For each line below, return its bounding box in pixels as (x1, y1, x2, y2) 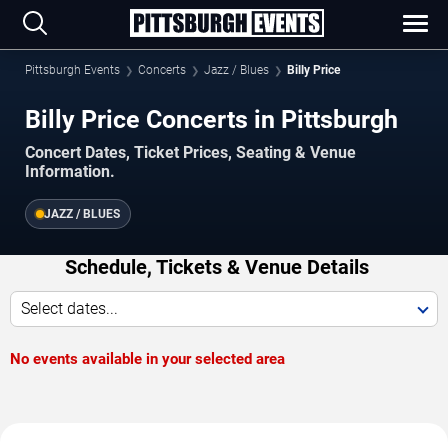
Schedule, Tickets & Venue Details (64, 255, 369, 280)
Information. (25, 162, 115, 182)
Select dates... (21, 299, 118, 319)
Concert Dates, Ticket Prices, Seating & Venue (25, 143, 356, 163)
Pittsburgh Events (25, 63, 120, 77)
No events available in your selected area (10, 350, 285, 369)
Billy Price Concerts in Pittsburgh (25, 105, 398, 134)
